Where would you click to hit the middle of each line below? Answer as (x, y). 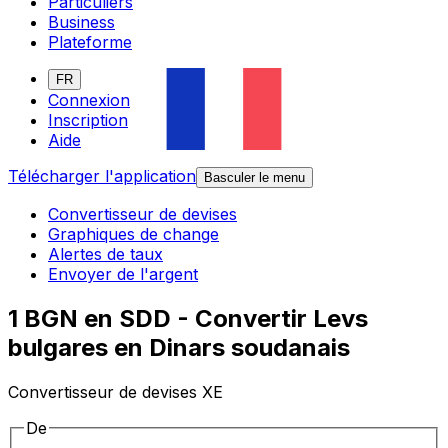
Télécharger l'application (102, 176)
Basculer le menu (254, 178)
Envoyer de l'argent (123, 274)
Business (81, 22)
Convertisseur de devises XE (115, 392)
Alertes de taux (105, 254)
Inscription (88, 120)
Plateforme (90, 42)
